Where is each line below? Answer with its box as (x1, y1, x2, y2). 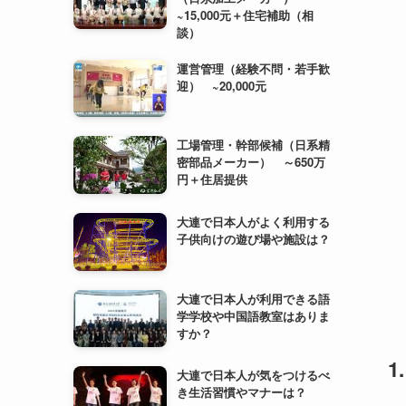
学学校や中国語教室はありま (177, 306, 331, 324)
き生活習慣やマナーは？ (177, 383, 307, 401)
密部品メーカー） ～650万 (177, 153, 326, 171)
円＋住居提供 (177, 170, 248, 188)
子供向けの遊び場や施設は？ (177, 229, 331, 247)
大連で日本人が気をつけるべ (177, 366, 331, 384)
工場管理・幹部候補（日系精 (177, 136, 331, 154)
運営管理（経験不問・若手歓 (177, 59, 331, 77)
